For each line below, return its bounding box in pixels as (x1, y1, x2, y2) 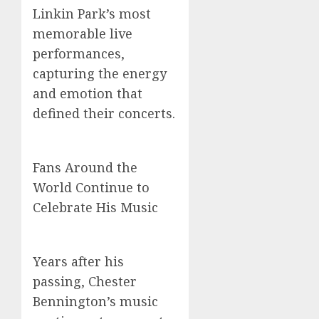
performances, (33, 45, 125, 62)
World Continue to (33, 179, 150, 196)
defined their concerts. (33, 105, 175, 122)
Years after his (33, 253, 124, 270)
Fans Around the (33, 159, 137, 176)
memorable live (33, 25, 132, 42)
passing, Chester (33, 273, 137, 290)
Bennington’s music (33, 293, 158, 310)
